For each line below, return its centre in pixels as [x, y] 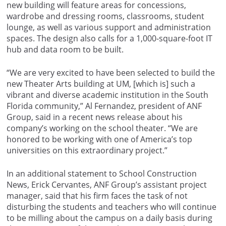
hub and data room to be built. [65, 50]
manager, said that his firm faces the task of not [97, 196]
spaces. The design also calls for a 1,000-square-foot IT [109, 39]
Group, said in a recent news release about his [95, 117]
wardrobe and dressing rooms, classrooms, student [105, 16]
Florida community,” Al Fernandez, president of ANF [104, 106]
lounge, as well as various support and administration [109, 27]
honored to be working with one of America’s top [99, 139]
